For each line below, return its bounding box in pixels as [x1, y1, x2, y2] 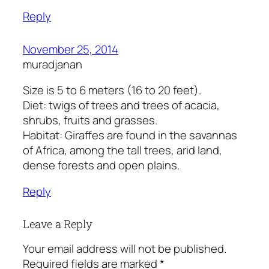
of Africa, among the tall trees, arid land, [23, 142, 222, 159]
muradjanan [23, 56, 82, 72]
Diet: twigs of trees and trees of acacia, [23, 97, 220, 113]
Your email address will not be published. [23, 241, 226, 257]
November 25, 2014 [23, 41, 118, 57]
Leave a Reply [23, 216, 92, 231]
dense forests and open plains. [23, 157, 180, 174]
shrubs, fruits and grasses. [23, 112, 157, 128]
